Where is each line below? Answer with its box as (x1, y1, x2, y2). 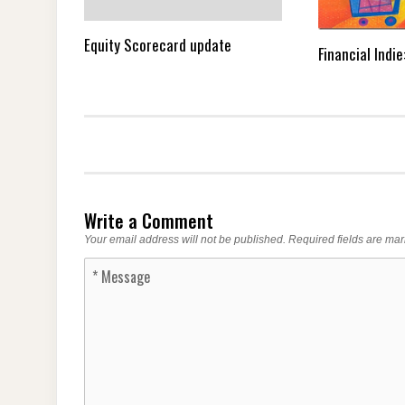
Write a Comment (84, 206, 213, 234)
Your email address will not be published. (84, 232, 286, 246)
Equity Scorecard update (84, 33, 231, 56)
